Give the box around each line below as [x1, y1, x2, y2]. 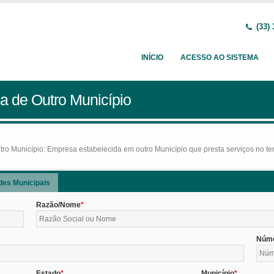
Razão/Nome [36, 200, 81, 209]
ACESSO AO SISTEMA [180, 53, 259, 62]
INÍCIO [141, 53, 163, 62]
